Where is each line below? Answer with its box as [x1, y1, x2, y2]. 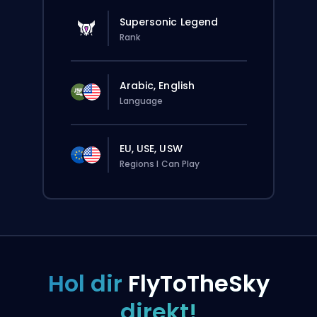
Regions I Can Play [119, 158, 200, 170]
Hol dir [47, 267, 128, 299]
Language [119, 94, 163, 107]
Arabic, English [119, 78, 195, 93]
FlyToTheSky [127, 267, 270, 299]
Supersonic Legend [119, 15, 219, 29]
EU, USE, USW [119, 142, 183, 156]
